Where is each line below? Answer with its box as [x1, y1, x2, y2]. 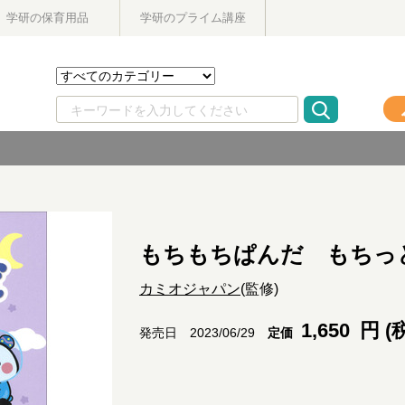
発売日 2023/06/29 [139, 325, 255, 341]
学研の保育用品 [5, 11, 89, 24]
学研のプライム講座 [139, 11, 246, 24]
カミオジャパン [139, 281, 240, 297]
